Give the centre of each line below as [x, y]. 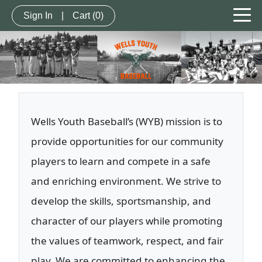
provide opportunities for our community [127, 142]
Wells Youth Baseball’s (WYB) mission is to [127, 122]
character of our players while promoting [127, 221]
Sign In [38, 15]
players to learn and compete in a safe [121, 161]
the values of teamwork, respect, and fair [127, 241]
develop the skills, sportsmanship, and [121, 201]
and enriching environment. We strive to [126, 181]
